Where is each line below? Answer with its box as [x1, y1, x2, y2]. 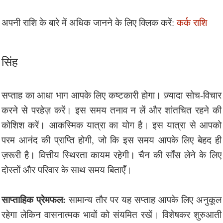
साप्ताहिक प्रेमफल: [1, 192, 66, 206]
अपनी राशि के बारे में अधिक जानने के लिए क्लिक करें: [1, 15, 177, 28]
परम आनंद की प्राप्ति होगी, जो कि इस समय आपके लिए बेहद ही [1, 133, 222, 146]
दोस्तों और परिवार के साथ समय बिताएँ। [1, 163, 132, 176]
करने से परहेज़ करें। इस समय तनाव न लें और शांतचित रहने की [1, 103, 222, 116]
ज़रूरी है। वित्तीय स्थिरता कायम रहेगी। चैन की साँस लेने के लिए [1, 148, 222, 161]
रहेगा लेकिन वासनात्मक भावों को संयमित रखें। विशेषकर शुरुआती [1, 208, 222, 221]
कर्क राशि [177, 15, 207, 28]
